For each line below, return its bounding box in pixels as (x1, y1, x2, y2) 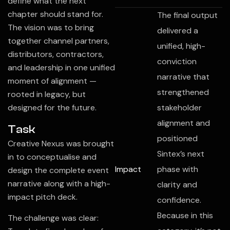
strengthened (157, 87, 209, 98)
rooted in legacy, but (8, 89, 86, 100)
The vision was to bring (8, 22, 94, 33)
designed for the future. (8, 102, 97, 113)
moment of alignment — (8, 75, 97, 86)
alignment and (157, 118, 210, 128)
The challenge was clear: (8, 213, 99, 223)
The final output (157, 10, 218, 21)
